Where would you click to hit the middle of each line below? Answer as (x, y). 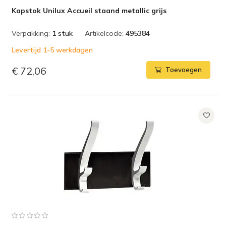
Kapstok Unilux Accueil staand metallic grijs (89, 11)
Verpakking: (31, 33)
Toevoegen (184, 70)
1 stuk (62, 33)
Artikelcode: (104, 33)
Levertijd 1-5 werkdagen (52, 50)
